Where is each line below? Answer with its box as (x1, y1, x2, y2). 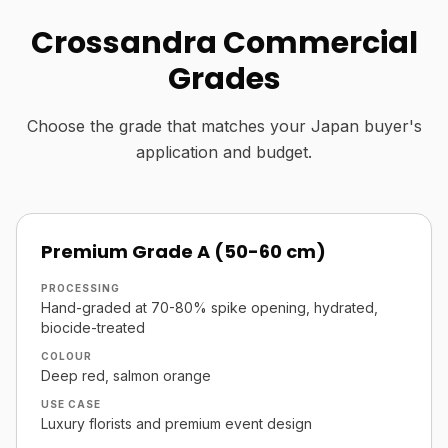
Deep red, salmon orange (41, 367, 211, 384)
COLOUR (41, 350, 92, 362)
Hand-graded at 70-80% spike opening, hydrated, (41, 299, 378, 316)
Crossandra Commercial (30, 22, 418, 64)
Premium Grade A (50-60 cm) (41, 239, 326, 264)
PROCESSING (41, 282, 120, 294)
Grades (167, 58, 281, 100)
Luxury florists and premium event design (41, 415, 312, 432)
